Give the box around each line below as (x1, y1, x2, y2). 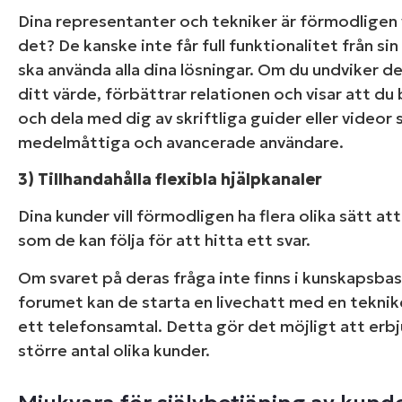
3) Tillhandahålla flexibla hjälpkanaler (18, 168, 322, 189)
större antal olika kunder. (18, 339, 210, 361)
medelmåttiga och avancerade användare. (18, 131, 344, 153)
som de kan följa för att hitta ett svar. (18, 230, 310, 251)
